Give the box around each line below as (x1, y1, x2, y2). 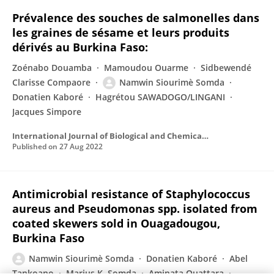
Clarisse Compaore (12, 76, 91, 88)
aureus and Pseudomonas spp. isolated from (12, 201, 257, 216)
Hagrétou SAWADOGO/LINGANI (95, 91, 225, 103)
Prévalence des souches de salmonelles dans (12, 10, 259, 25)
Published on (12, 141, 59, 152)
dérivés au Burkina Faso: (12, 40, 148, 54)
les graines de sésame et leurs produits (12, 25, 229, 40)
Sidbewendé (201, 62, 251, 73)
